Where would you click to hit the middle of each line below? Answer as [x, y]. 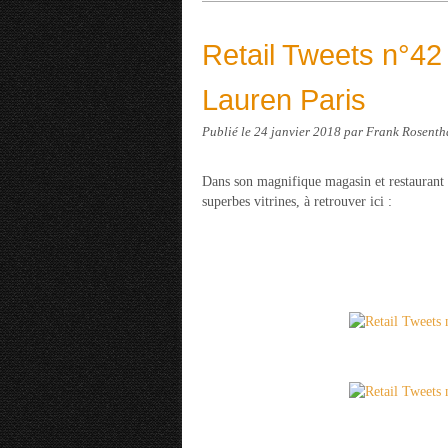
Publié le [228, 132]
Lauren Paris [284, 99]
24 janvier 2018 [299, 132]
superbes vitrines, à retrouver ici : [297, 201]
